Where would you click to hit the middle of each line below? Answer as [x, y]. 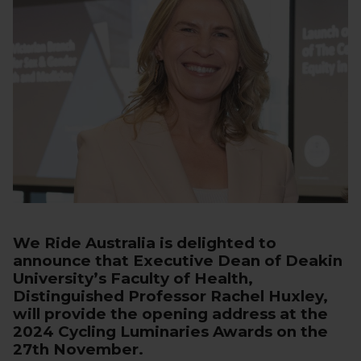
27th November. [78, 349]
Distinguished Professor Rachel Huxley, [170, 296]
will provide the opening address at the [170, 313]
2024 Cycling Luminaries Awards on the [170, 331]
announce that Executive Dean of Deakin [178, 260]
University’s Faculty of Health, [133, 278]
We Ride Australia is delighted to [145, 243]
